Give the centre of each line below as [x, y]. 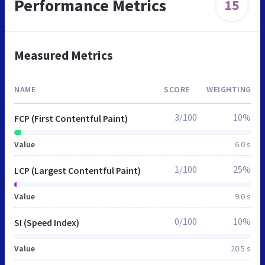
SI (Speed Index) [47, 222]
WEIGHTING [229, 89]
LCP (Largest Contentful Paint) [77, 170]
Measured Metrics [64, 55]
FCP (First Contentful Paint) [71, 118]
